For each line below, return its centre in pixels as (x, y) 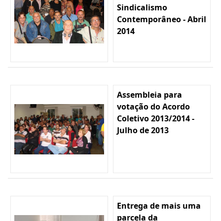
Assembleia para (149, 95)
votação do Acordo (153, 107)
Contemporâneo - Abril (162, 19)
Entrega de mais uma (159, 206)
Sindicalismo (142, 8)
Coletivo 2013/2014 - (156, 119)
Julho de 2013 (143, 130)
